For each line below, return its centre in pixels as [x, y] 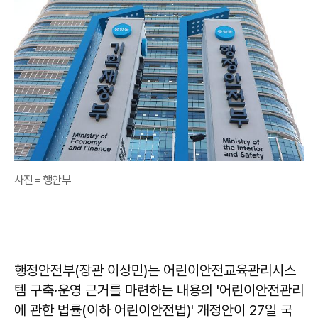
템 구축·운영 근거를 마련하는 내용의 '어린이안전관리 [159, 290]
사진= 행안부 [43, 180]
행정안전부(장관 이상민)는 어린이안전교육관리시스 [155, 270]
